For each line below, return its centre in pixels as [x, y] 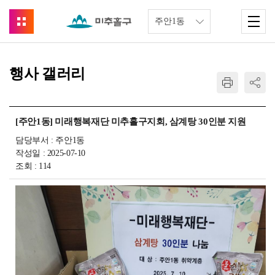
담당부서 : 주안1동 [50, 140]
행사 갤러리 [47, 74]
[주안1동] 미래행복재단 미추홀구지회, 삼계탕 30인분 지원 [131, 122]
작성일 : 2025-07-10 [50, 153]
